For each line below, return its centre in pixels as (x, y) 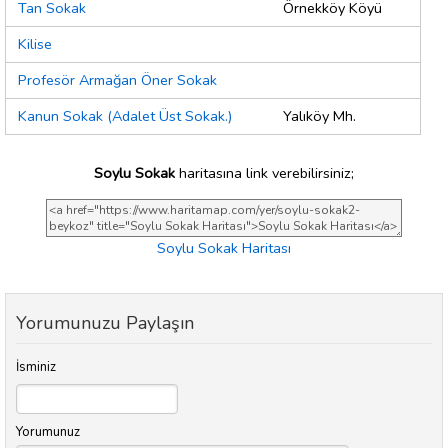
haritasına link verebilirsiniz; (264, 172)
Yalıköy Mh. (319, 116)
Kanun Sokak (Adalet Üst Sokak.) (125, 116)
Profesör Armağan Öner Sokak (117, 80)
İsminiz (36, 367)
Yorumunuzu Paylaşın (105, 323)
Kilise (35, 44)
